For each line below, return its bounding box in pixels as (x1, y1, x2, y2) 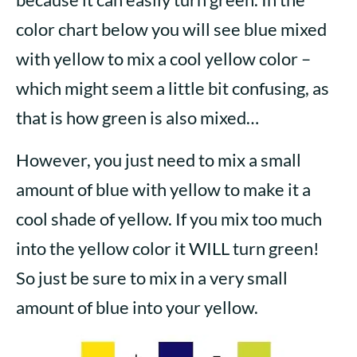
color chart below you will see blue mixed (16, 18, 327, 41)
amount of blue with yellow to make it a (16, 178, 311, 201)
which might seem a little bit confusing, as (16, 77, 329, 100)
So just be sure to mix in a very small (16, 267, 288, 289)
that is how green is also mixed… (16, 107, 259, 129)
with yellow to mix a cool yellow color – (16, 48, 311, 70)
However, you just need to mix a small (16, 149, 301, 171)
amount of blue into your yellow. (16, 296, 258, 319)
